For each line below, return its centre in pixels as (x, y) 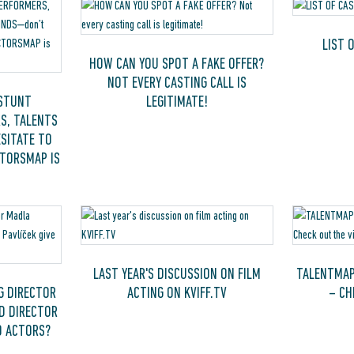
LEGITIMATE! (177, 101)
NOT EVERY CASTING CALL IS (177, 82)
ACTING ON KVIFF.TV (177, 292)
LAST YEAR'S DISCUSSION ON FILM (177, 273)
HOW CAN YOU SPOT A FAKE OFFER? (177, 63)
